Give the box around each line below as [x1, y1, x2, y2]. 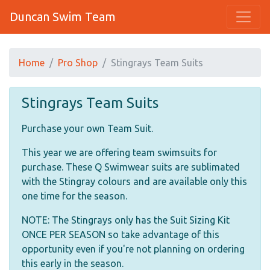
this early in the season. [22, 258, 124, 269]
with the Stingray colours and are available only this [22, 176, 247, 187]
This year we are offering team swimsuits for [22, 147, 217, 158]
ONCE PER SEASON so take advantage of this [22, 229, 219, 240]
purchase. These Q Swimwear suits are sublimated [22, 162, 240, 172]
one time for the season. [22, 190, 127, 201]
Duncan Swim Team [10, 10, 116, 24]
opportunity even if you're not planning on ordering [22, 243, 245, 254]
